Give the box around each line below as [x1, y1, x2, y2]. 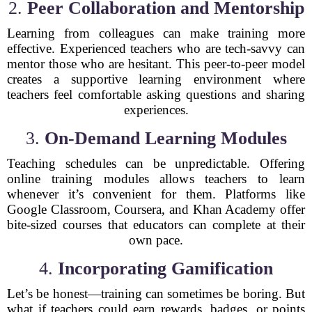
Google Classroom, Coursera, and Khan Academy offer [7, 202, 305, 217]
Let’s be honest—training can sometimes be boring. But [7, 286, 305, 301]
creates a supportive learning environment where [7, 72, 305, 86]
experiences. [123, 102, 189, 117]
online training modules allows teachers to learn [7, 171, 305, 186]
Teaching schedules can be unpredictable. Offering [7, 156, 305, 171]
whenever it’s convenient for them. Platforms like [7, 187, 305, 201]
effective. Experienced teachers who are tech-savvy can [7, 41, 305, 56]
